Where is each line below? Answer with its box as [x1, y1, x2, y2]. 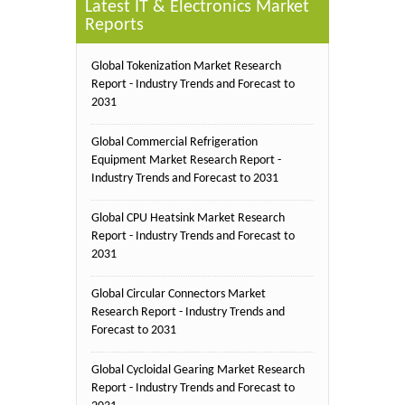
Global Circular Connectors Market [91, 287, 266, 301]
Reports [85, 15, 144, 34]
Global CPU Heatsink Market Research [91, 211, 285, 225]
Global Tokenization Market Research [91, 59, 281, 73]
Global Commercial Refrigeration [91, 135, 258, 149]
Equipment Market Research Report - [91, 153, 281, 167]
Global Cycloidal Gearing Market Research [91, 363, 305, 377]
